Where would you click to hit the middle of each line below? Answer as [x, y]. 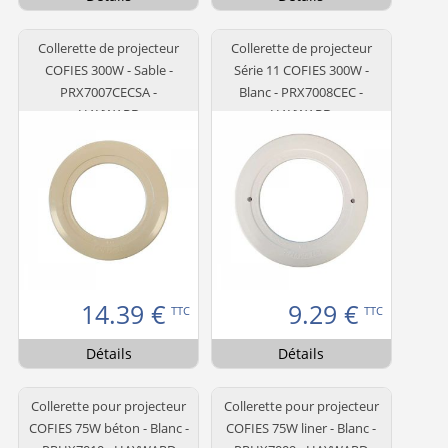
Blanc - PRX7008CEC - [301, 91]
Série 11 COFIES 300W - [301, 69]
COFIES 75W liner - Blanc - [301, 427]
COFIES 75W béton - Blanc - [108, 427]
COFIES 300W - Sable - [108, 69]
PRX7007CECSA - [108, 91]
